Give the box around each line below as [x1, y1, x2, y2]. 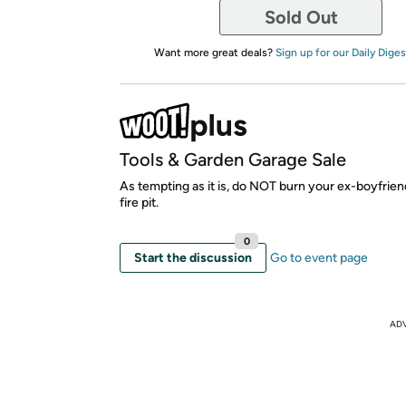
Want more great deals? [153, 45, 275, 59]
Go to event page [270, 249, 368, 266]
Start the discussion [134, 249, 252, 266]
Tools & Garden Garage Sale [120, 148, 346, 170]
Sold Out [264, 5, 338, 28]
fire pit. [120, 194, 159, 210]
